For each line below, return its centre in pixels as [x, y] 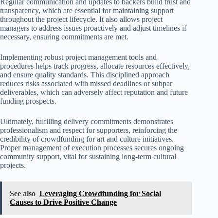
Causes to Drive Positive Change [63, 202]
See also [23, 193]
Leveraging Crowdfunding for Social [100, 193]
